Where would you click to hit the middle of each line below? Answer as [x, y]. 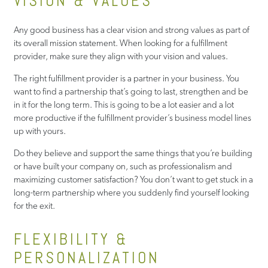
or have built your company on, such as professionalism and [123, 167]
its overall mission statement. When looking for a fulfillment [120, 43]
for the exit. [34, 206]
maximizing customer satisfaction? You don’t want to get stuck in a [133, 180]
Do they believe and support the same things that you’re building [133, 153]
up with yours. [39, 131]
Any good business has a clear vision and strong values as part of [131, 30]
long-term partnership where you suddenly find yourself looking [131, 193]
